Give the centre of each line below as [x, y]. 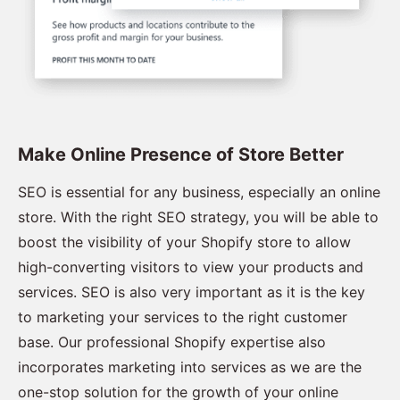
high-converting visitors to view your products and [191, 267]
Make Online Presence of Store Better [181, 155]
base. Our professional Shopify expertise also [172, 342]
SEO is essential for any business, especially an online [199, 192]
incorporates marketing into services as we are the [190, 367]
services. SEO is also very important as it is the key [192, 292]
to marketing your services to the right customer [183, 317]
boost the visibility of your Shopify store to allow [184, 242]
